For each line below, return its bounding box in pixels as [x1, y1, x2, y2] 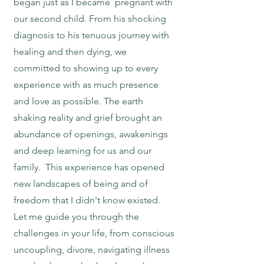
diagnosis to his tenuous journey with [14, 29, 169, 41]
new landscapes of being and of [14, 178, 148, 189]
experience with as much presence [14, 79, 159, 90]
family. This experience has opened [14, 161, 164, 173]
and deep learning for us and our [14, 145, 151, 156]
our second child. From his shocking [14, 13, 166, 24]
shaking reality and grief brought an [14, 112, 162, 123]
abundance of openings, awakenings [14, 128, 168, 140]
